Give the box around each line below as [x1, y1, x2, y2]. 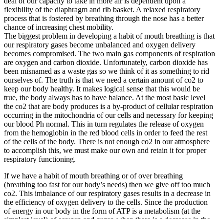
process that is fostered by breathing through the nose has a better [4, 14, 204, 23]
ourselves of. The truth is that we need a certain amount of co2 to [4, 76, 203, 85]
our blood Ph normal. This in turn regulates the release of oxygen [4, 120, 204, 129]
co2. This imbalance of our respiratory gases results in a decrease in [4, 189, 211, 198]
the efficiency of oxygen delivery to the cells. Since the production [4, 198, 208, 207]
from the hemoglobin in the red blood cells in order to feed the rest [4, 129, 207, 137]
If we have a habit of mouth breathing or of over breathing [4, 172, 183, 180]
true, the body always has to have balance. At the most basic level [4, 93, 205, 102]
